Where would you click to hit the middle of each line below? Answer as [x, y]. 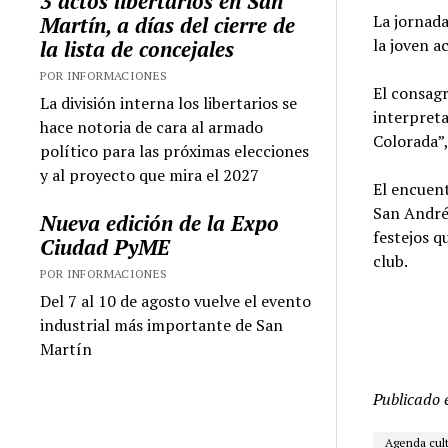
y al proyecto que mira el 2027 [150, 174]
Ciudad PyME [105, 246]
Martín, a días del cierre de [168, 24]
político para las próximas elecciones [175, 150]
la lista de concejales [137, 48]
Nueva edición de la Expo [160, 222]
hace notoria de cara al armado [152, 126]
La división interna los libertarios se [169, 102]
